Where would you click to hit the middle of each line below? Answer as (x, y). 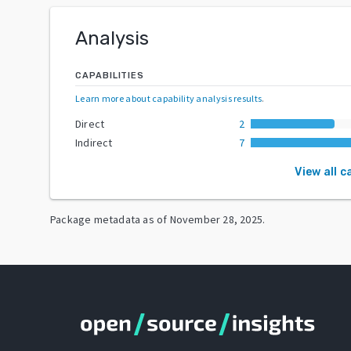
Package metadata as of (109, 219)
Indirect (94, 142)
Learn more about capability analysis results (169, 98)
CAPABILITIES (110, 75)
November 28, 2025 (216, 219)
